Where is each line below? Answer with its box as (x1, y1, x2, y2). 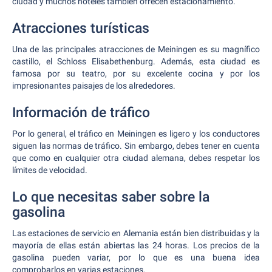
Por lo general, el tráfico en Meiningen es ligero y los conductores (12, 129, 260, 138)
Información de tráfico (12, 104, 150, 121)
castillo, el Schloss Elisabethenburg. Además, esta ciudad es (12, 56, 260, 66)
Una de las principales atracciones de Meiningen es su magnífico (12, 44, 260, 54)
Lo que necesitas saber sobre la (12, 189, 209, 205)
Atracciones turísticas (12, 20, 149, 36)
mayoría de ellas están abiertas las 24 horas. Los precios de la (12, 240, 260, 250)
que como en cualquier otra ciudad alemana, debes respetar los (12, 153, 260, 163)
